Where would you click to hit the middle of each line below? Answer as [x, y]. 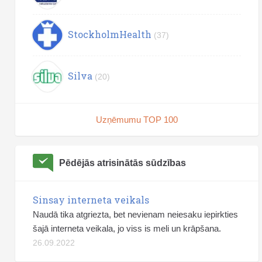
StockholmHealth [110, 35]
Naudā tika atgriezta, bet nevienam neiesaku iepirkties [135, 214]
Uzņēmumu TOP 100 [137, 119]
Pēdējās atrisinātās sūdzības [123, 163]
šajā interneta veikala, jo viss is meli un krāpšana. [127, 228]
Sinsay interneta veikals [91, 199]
